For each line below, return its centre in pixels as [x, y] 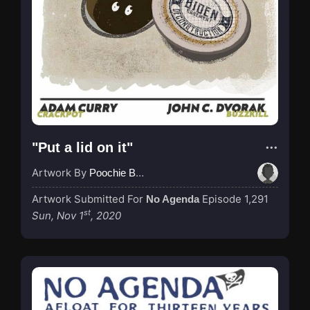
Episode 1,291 [235, 199]
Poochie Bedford [112, 172]
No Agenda [173, 199]
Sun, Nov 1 [58, 215]
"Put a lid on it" [82, 147]
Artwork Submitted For [89, 199]
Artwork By [61, 172]
